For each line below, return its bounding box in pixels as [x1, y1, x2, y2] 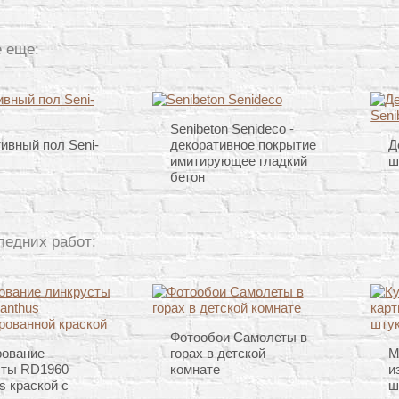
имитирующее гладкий [169, 153, 307, 169]
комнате [169, 362, 220, 378]
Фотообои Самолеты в [169, 330, 307, 346]
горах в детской [169, 346, 265, 362]
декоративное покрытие [169, 137, 316, 153]
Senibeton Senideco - [169, 121, 294, 137]
